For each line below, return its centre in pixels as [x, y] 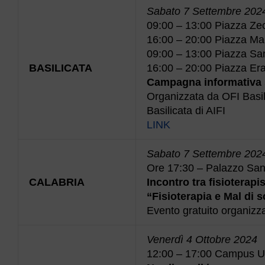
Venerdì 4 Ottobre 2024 [202, 239]
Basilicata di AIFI [186, 110]
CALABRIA [57, 182]
